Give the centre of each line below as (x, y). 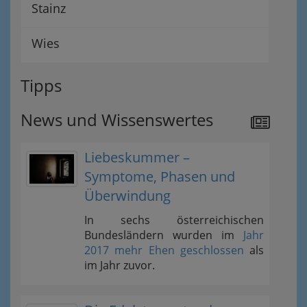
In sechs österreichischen (174, 220)
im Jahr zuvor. (120, 265)
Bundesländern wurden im (164, 235)
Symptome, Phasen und (160, 176)
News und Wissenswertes (117, 120)
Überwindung (127, 196)
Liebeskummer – (137, 157)
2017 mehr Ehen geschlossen (164, 250)
